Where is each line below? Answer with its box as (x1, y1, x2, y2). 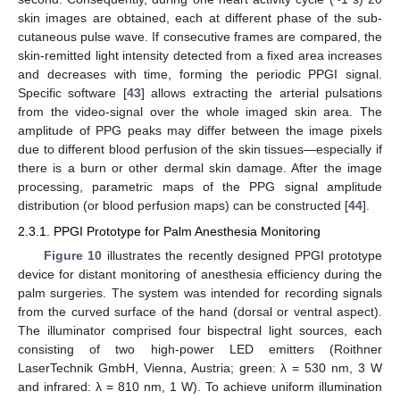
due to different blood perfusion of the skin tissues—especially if (18, 142, 382, 157)
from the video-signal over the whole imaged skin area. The (18, 104, 382, 120)
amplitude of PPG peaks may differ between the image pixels (18, 123, 382, 138)
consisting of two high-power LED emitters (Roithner (18, 341, 382, 356)
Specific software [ (18, 86, 127, 101)
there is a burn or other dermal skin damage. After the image (18, 161, 382, 176)
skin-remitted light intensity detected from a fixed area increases (18, 48, 382, 63)
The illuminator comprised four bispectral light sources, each (18, 322, 382, 337)
